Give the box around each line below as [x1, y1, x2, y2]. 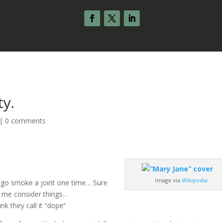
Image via [155, 176, 182, 184]
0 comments [5, 115, 46, 125]
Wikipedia [182, 176, 208, 184]
